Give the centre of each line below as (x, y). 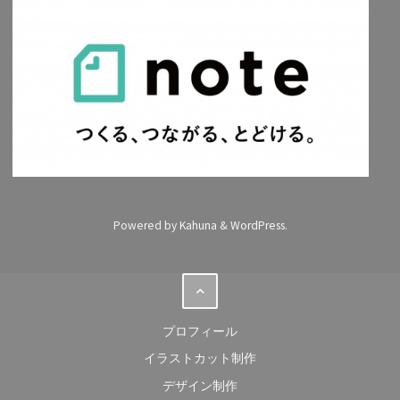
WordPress (257, 226)
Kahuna (196, 226)
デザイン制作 (200, 387)
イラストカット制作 (200, 359)
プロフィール (200, 331)
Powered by (145, 226)
